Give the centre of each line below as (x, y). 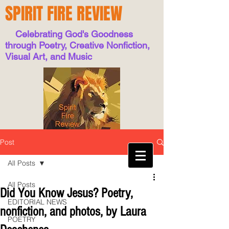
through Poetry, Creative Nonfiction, (77, 45)
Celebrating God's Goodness (69, 34)
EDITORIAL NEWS (37, 202)
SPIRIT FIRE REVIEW (64, 14)
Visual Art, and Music (49, 56)
